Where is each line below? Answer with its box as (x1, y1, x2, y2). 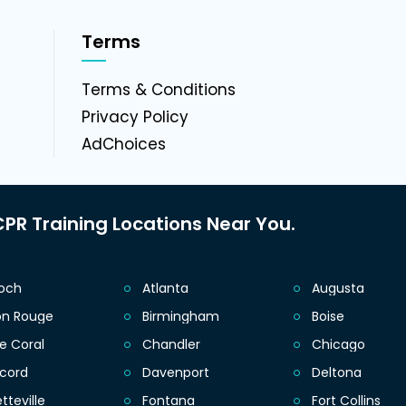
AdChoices (81, 133, 166, 156)
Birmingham (141, 307, 219, 326)
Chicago (311, 335, 365, 354)
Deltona (311, 363, 362, 382)
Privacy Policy (81, 106, 188, 129)
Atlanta (141, 279, 188, 298)
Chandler (141, 335, 200, 354)
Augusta (311, 279, 364, 298)
